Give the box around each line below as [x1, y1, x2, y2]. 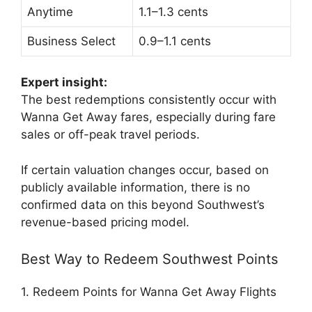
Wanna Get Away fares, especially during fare [21, 110, 276, 124]
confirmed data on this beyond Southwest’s [21, 197, 265, 212]
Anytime [27, 4, 73, 19]
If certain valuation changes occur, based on [21, 162, 269, 177]
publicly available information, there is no [21, 180, 250, 194]
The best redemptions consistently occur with [21, 93, 276, 107]
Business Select [27, 33, 116, 48]
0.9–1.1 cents [139, 33, 211, 48]
